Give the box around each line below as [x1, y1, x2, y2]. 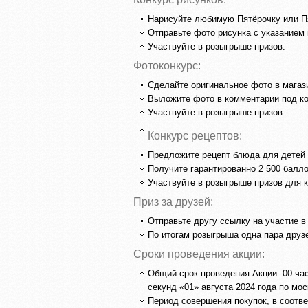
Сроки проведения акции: [133, 248, 265, 260]
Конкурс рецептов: [148, 130, 242, 142]
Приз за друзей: [133, 196, 213, 208]
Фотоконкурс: [133, 59, 201, 71]
